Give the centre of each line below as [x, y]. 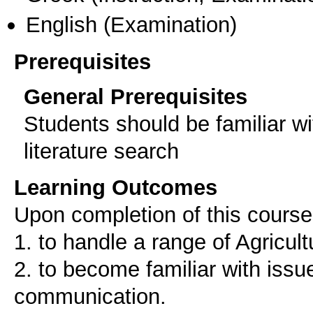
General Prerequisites [136, 97]
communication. [90, 297]
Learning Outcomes [116, 188]
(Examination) [167, 24]
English [61, 24]
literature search [101, 151]
